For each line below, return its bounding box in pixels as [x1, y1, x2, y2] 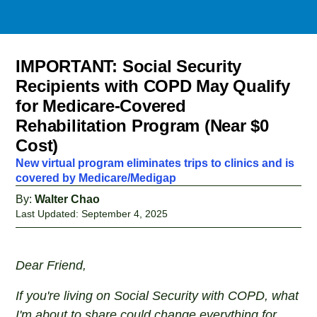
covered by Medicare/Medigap [16, 172, 177, 184]
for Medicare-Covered [16, 96, 186, 115]
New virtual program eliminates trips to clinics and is [16, 157, 295, 169]
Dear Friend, [16, 258, 87, 272]
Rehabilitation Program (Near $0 [16, 116, 269, 135]
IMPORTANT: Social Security [16, 57, 242, 76]
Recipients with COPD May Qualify [16, 76, 290, 96]
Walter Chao [35, 193, 100, 205]
